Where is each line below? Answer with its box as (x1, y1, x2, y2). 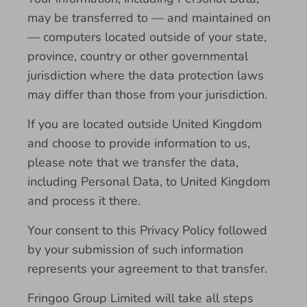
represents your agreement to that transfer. (27, 260, 267, 277)
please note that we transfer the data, (27, 154, 238, 171)
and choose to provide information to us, (27, 135, 250, 151)
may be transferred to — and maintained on (27, 10, 271, 26)
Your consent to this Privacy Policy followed (27, 222, 267, 238)
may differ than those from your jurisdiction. (27, 86, 267, 103)
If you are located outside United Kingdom (27, 116, 262, 132)
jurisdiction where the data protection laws (27, 67, 264, 84)
